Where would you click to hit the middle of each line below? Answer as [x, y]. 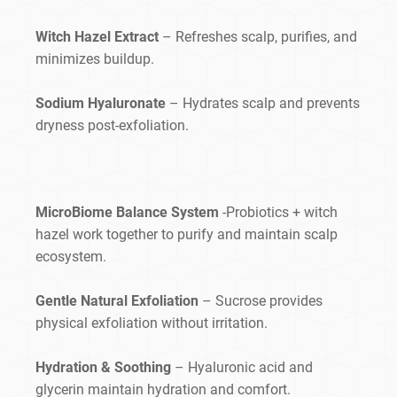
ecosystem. [71, 257]
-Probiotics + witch [278, 213]
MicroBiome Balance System [127, 213]
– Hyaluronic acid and [242, 368]
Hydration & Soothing [103, 368]
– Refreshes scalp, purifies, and [260, 37]
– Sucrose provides [261, 301]
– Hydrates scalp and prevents [263, 104]
